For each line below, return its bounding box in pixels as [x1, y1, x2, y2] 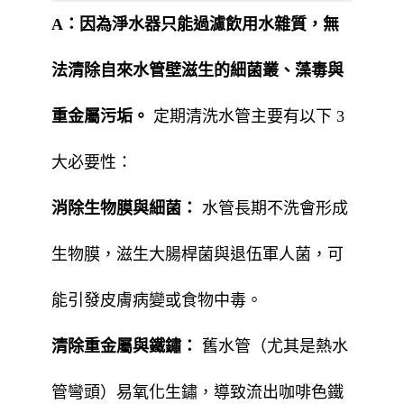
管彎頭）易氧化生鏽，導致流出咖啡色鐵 [51, 383, 344, 402]
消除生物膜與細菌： [51, 199, 197, 218]
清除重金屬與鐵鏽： [51, 337, 197, 356]
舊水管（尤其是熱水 [197, 337, 348, 356]
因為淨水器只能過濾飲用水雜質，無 [79, 15, 339, 34]
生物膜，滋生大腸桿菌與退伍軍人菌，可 [51, 245, 344, 264]
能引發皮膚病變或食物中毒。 [51, 291, 262, 310]
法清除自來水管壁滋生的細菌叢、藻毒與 [51, 61, 344, 80]
